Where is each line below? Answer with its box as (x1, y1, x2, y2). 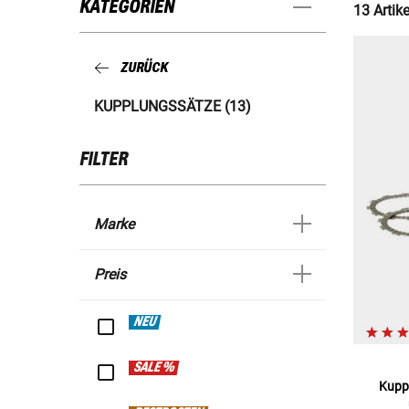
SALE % (132, 361, 176, 376)
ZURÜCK (121, 59, 168, 76)
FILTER (79, 150, 128, 171)
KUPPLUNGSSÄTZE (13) (94, 98, 251, 116)
